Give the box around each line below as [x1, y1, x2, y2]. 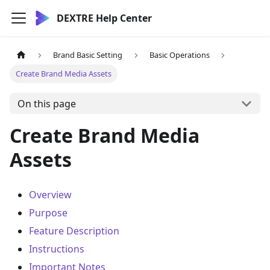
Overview [29, 188, 72, 202]
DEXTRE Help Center [57, 11, 152, 25]
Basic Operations [149, 49, 210, 61]
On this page [17, 96, 76, 110]
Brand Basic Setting [53, 49, 123, 61]
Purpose [29, 206, 67, 220]
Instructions [29, 242, 84, 256]
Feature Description [29, 224, 119, 238]
